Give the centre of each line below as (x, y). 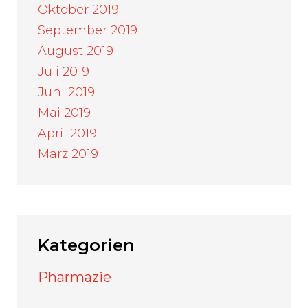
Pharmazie (75, 277)
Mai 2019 (64, 113)
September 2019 (88, 30)
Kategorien (86, 245)
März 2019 (68, 154)
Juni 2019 (66, 92)
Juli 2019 (64, 71)
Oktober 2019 (78, 10)
